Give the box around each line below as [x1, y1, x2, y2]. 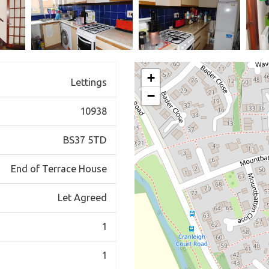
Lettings [71, 77, 107, 88]
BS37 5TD [63, 134, 107, 145]
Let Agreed [58, 192, 107, 203]
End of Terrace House [11, 163, 107, 174]
